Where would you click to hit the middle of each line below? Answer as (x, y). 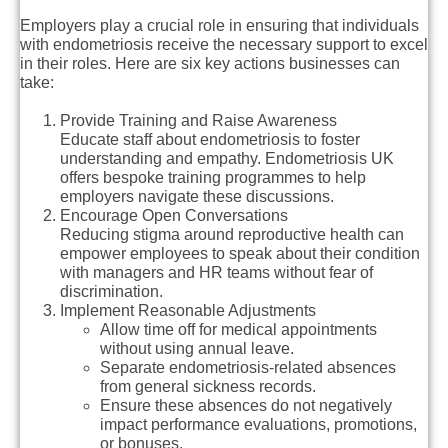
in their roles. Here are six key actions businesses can (210, 63)
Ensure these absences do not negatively (246, 405)
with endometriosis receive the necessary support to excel (224, 44)
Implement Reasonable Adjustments (188, 310)
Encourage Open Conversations (174, 215)
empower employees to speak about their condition (240, 253)
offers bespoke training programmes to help (213, 177)
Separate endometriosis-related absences (248, 367)
